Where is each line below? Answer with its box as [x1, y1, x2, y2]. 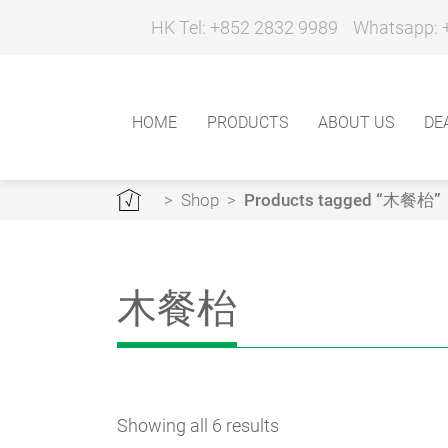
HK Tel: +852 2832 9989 [147, 17, 338, 38]
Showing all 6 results [117, 415, 279, 436]
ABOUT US [318, 113, 394, 133]
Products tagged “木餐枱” [244, 190, 441, 210]
